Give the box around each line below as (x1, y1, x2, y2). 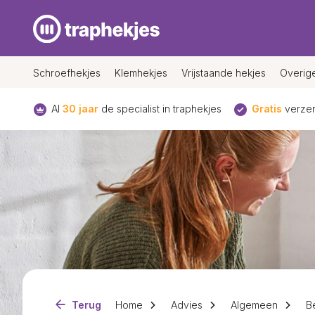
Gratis (252, 103, 282, 115)
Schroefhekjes (33, 66, 101, 79)
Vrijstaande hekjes (181, 66, 266, 79)
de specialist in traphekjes (98, 103, 221, 115)
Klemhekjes (115, 66, 167, 79)
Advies (171, 299, 202, 311)
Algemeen (231, 299, 278, 311)
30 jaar (63, 103, 98, 115)
